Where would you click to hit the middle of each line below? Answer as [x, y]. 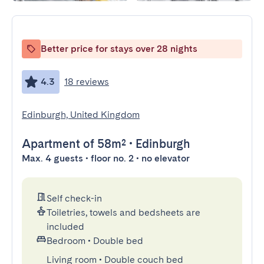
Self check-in [74, 198]
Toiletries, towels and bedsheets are [123, 212]
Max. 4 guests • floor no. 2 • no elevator [106, 158]
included [65, 227]
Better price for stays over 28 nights [119, 49]
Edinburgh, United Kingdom [81, 115]
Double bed [118, 241]
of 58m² [103, 144]
